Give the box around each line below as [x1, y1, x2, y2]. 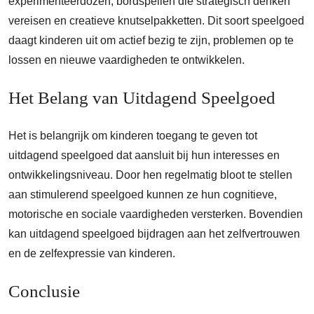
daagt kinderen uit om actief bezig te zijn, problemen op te [8, 34, 294, 47]
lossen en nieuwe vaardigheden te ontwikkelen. [8, 54, 245, 67]
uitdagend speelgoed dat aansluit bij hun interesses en [8, 149, 280, 162]
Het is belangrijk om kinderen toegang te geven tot [8, 130, 257, 142]
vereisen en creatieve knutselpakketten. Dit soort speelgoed [8, 15, 304, 27]
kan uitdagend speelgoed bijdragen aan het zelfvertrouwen [8, 228, 300, 240]
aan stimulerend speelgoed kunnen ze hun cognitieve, [8, 189, 277, 201]
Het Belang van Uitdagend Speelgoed [8, 88, 275, 108]
